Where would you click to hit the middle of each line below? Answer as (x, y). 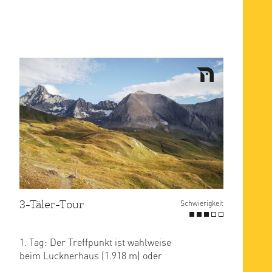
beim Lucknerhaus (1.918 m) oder (91, 255)
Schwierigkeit (202, 203)
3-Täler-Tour (52, 204)
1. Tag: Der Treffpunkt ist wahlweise (95, 242)
